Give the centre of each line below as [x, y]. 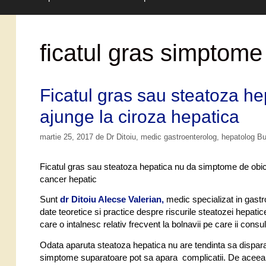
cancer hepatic [68, 179]
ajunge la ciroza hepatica [140, 116]
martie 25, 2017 [66, 137]
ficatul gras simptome [151, 53]
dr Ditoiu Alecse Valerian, [112, 199]
